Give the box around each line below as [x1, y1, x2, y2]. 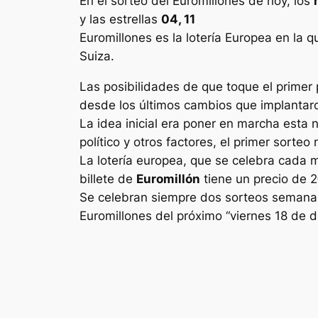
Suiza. [79, 48, 114, 63]
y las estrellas [79, 11, 161, 26]
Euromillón [136, 171, 200, 186]
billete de [79, 171, 136, 186]
